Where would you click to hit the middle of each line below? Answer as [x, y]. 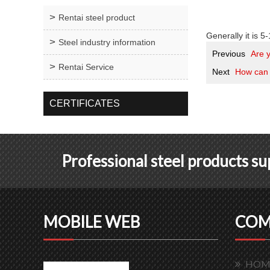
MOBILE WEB [92, 222]
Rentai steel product [97, 17]
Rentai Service [86, 67]
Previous [229, 54]
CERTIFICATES [85, 103]
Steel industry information [107, 42]
